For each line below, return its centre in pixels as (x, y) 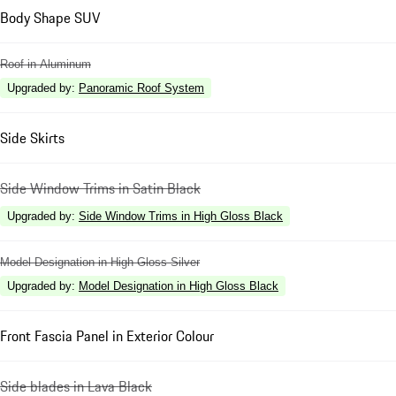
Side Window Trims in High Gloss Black (181, 216)
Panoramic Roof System (141, 88)
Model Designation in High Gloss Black (179, 286)
